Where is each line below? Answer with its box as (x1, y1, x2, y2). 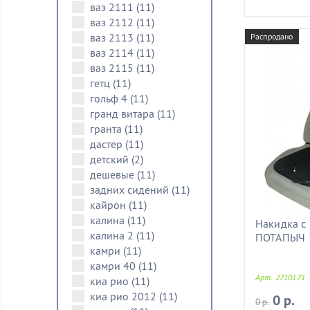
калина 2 (90, 228, 136, 242)
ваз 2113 (90, 30, 136, 44)
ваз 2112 (90, 15, 136, 29)
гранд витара (90, 107, 157, 120)
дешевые (90, 167, 137, 181)
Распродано (250, 31, 293, 42)
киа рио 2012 (90, 289, 159, 303)
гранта (90, 122, 125, 136)
